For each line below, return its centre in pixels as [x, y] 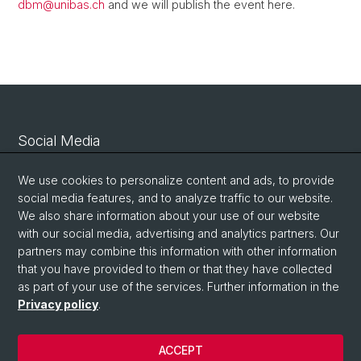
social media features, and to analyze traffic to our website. [175, 198]
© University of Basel [70, 334]
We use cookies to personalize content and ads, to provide [176, 180]
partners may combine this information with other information [177, 251]
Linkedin [97, 172]
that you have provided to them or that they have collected [175, 269]
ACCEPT [180, 350]
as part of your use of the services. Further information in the [178, 286]
